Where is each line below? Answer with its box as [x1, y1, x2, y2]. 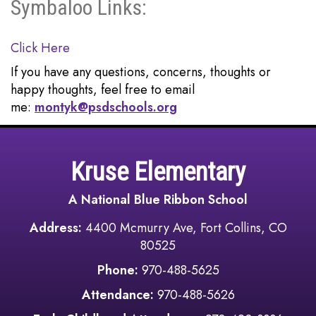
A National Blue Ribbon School [68, 190, 248, 209]
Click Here [11, 39, 70, 57]
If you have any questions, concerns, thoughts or [11, 63, 271, 81]
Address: [29, 219, 85, 237]
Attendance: [81, 286, 154, 304]
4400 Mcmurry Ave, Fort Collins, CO [85, 219, 287, 237]
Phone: [97, 261, 138, 279]
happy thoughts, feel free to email [11, 80, 195, 99]
